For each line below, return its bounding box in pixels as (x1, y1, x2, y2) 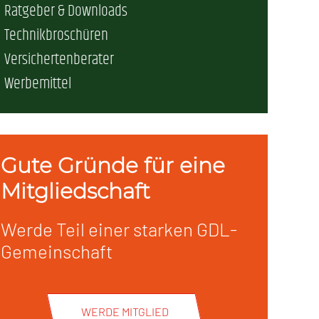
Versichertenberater (4, 48, 114, 72)
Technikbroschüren (4, 23, 108, 48)
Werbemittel (4, 72, 71, 96)
